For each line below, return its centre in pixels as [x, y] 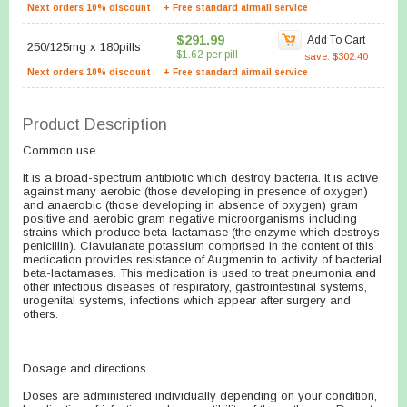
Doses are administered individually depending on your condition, [200, 396]
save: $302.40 [336, 56]
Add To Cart [336, 40]
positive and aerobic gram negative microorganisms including [190, 218]
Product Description [95, 124]
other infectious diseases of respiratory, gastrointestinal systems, [195, 287]
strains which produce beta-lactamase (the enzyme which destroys [201, 232]
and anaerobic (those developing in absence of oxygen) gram [190, 205]
